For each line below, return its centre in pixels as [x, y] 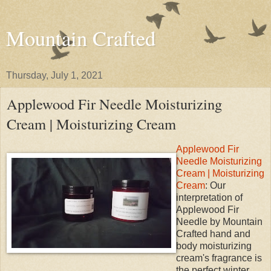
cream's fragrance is [219, 258]
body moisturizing [214, 246]
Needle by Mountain [219, 221]
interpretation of [209, 197]
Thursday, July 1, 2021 [54, 75]
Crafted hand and [213, 233]
